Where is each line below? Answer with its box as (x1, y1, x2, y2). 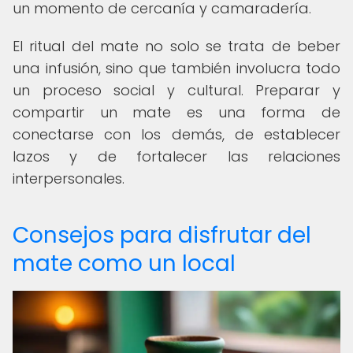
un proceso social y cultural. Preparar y (13, 80, 340, 100)
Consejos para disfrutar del (13, 220, 311, 251)
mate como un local (13, 248, 236, 279)
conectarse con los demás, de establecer (13, 124, 340, 144)
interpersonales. (13, 169, 124, 188)
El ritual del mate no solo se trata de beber (13, 36, 340, 56)
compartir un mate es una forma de (13, 102, 340, 122)
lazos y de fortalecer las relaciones (13, 147, 340, 166)
